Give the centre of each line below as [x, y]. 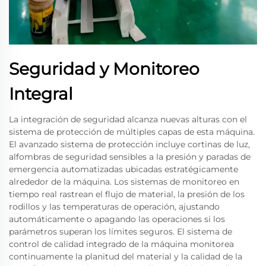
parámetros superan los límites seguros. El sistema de [121, 231]
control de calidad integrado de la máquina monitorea [121, 244]
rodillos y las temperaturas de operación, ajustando [114, 206]
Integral [41, 94]
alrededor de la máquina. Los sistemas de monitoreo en [124, 181]
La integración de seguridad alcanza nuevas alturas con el [128, 119]
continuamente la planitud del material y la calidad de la [126, 256]
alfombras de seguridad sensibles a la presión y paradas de [130, 156]
